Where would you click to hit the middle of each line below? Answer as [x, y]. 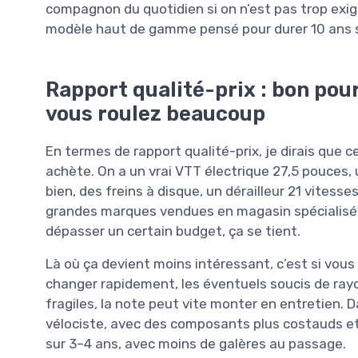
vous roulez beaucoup [155, 113]
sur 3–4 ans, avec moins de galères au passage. [196, 343]
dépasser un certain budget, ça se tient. [173, 231]
